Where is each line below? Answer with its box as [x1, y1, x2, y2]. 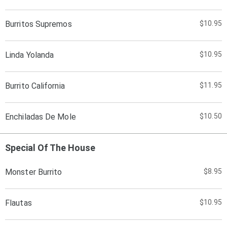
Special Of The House [5, 142, 95, 153]
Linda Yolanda [5, 50, 54, 60]
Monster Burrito [5, 167, 62, 177]
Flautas [5, 198, 32, 208]
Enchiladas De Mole [5, 112, 76, 122]
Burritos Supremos [5, 19, 72, 29]
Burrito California [5, 81, 65, 91]
